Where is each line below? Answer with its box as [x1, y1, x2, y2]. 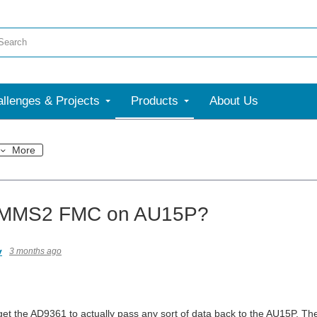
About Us [209, 94, 258, 108]
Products [131, 94, 178, 108]
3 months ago [9, 246, 62, 256]
